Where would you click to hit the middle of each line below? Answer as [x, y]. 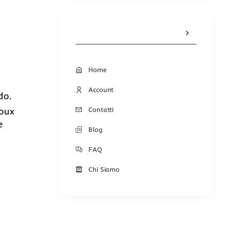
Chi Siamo [104, 169]
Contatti [101, 109]
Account [101, 89]
